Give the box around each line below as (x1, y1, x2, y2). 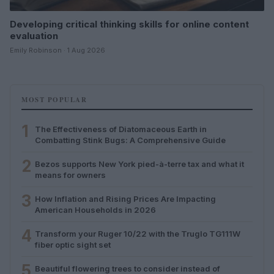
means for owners (35, 169, 106, 180)
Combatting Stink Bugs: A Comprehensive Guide (35, 135, 226, 145)
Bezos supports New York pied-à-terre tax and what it (35, 158, 244, 169)
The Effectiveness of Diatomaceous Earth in (35, 124, 207, 134)
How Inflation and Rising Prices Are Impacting (35, 193, 216, 204)
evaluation (10, 29, 58, 42)
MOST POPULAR (21, 94, 87, 105)
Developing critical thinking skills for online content (10, 18, 249, 30)
